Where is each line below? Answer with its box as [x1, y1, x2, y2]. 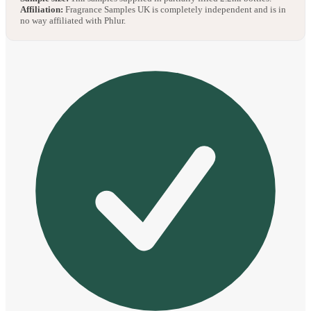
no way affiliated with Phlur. [20, 15, 126, 26]
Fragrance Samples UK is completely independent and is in [63, 4, 286, 15]
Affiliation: [20, 4, 63, 15]
